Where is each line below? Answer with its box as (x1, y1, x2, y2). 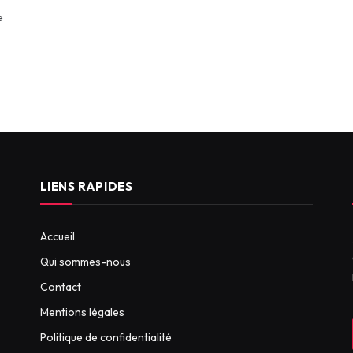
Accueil (39, 229, 75, 243)
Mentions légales (39, 304, 124, 319)
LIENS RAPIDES (39, 178, 133, 194)
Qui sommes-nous (39, 254, 131, 269)
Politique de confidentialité (39, 329, 172, 344)
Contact (39, 279, 81, 294)
